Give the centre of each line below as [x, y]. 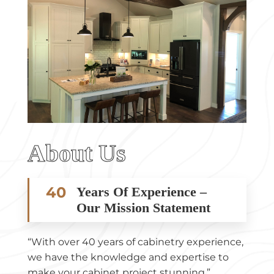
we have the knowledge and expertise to [128, 257]
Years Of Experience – [141, 191]
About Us [76, 153]
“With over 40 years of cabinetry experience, [135, 242]
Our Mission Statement [143, 207]
